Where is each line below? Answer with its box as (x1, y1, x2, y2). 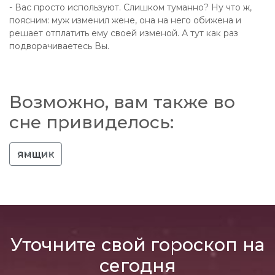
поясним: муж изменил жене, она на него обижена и (9, 15, 241, 26)
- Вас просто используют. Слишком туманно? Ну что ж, (9, 2, 252, 13)
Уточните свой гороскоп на (10, 234, 265, 255)
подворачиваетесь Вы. (9, 41, 109, 52)
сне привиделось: (9, 112, 174, 133)
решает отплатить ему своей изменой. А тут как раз (9, 28, 238, 39)
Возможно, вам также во (9, 91, 235, 112)
